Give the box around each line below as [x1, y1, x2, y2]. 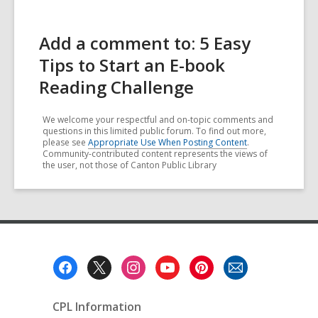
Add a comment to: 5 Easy [39, 31, 251, 55]
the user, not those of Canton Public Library [43, 159, 216, 171]
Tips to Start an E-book [39, 53, 225, 77]
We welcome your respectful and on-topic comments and [43, 114, 273, 126]
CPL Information [52, 299, 141, 314]
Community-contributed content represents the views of [43, 148, 268, 160]
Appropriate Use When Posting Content [88, 136, 247, 148]
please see [43, 136, 88, 148]
